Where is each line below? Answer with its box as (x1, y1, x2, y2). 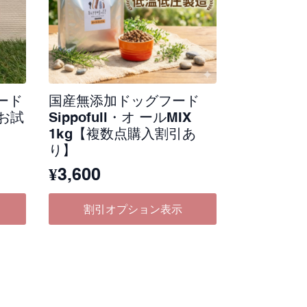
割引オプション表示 (83, 202, 182, 215)
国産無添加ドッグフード (49, 93, 200, 108)
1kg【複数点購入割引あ (49, 125, 197, 141)
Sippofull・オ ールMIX (49, 109, 192, 125)
